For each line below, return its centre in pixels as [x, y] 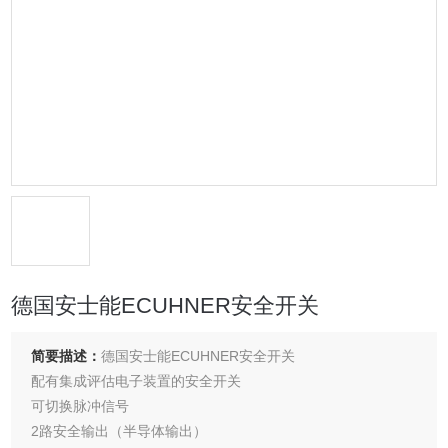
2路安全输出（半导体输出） [119, 431]
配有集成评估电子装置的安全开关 [136, 381]
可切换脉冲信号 [80, 406]
